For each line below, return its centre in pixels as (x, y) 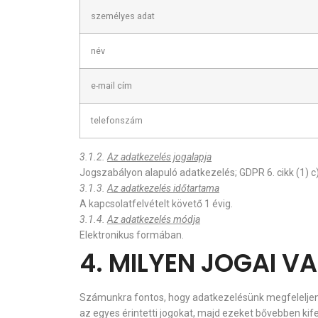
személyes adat (123, 16)
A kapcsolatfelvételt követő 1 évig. (156, 204)
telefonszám (117, 120)
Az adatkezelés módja (154, 219)
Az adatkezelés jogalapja (159, 157)
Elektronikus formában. (132, 235)
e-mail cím (111, 86)
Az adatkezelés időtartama (163, 188)
